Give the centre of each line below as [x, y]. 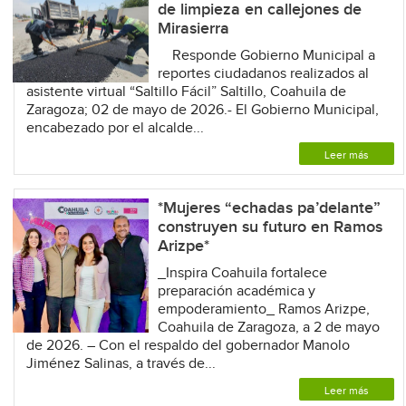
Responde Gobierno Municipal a [266, 55]
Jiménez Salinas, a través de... [121, 363]
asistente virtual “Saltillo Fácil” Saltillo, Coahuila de [186, 92]
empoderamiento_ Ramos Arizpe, [263, 309]
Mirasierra [193, 28]
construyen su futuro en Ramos [270, 227]
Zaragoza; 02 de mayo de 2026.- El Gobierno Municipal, [202, 110]
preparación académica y [236, 291]
